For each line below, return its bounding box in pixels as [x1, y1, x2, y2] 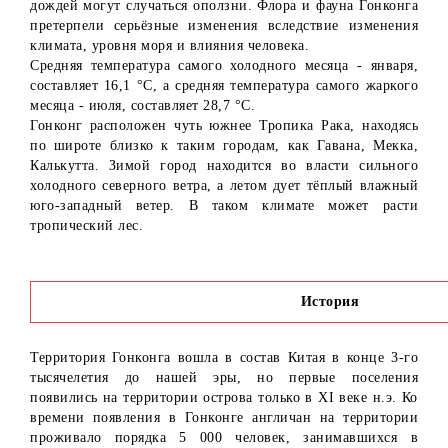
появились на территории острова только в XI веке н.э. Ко [30, 390, 418, 406]
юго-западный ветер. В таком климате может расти [30, 198, 418, 214]
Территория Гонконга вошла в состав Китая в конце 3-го [30, 350, 418, 366]
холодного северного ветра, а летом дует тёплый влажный [30, 178, 418, 194]
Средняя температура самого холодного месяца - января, [30, 58, 418, 74]
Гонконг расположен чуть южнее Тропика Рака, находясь [30, 118, 418, 134]
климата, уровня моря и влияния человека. [30, 38, 309, 54]
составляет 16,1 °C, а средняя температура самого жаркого [30, 78, 418, 94]
